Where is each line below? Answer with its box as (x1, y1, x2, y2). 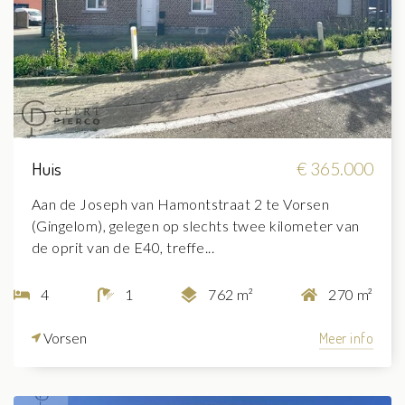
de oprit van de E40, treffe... (32, 239, 215, 257)
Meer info (318, 329, 373, 348)
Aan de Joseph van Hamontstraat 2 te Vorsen (32, 195, 330, 213)
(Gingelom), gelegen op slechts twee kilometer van (32, 217, 360, 235)
